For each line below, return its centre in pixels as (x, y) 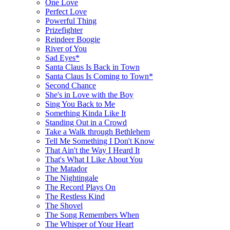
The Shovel (64, 205)
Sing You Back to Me (80, 104)
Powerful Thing (71, 21)
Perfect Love (66, 11)
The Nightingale (72, 178)
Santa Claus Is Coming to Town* (99, 76)
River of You (66, 48)
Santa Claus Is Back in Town (92, 67)
